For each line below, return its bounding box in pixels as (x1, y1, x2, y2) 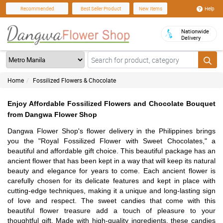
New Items (138, 5, 162, 12)
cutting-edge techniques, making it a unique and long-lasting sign (7, 187, 216, 195)
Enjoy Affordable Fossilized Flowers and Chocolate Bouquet (7, 100, 216, 108)
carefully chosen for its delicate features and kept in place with (7, 177, 216, 185)
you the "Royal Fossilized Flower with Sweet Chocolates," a (7, 137, 216, 145)
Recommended (20, 5, 54, 12)
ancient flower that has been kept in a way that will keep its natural (7, 157, 216, 165)
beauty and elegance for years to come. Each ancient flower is (7, 167, 216, 175)
